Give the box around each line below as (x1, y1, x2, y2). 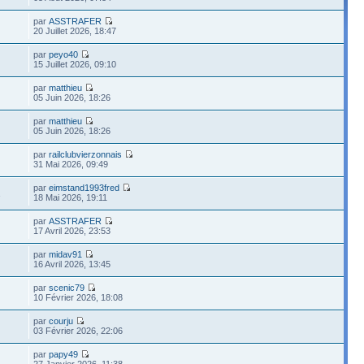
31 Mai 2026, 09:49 (33, 158, 109, 169)
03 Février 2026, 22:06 (33, 325, 123, 336)
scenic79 (49, 282, 85, 292)
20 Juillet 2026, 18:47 (33, 25, 117, 36)
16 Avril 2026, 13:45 (33, 258, 111, 269)
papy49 (49, 349, 79, 359)
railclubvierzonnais (49, 149, 123, 159)
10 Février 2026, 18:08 (33, 292, 123, 302)
